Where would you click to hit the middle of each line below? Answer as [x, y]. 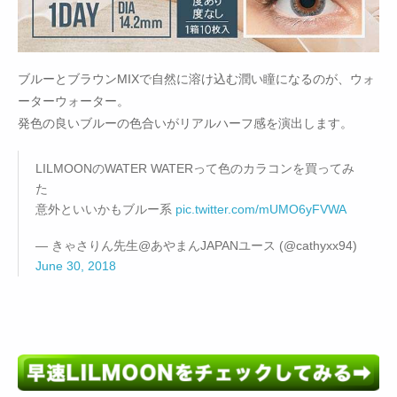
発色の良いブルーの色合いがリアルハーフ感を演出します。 [185, 124]
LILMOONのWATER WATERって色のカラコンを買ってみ [195, 169]
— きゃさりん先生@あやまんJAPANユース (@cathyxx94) [196, 246]
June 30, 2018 [76, 266]
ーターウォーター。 [74, 101]
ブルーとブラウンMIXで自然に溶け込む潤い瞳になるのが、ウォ [196, 79]
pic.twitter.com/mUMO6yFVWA [261, 210]
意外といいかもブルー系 [105, 210]
